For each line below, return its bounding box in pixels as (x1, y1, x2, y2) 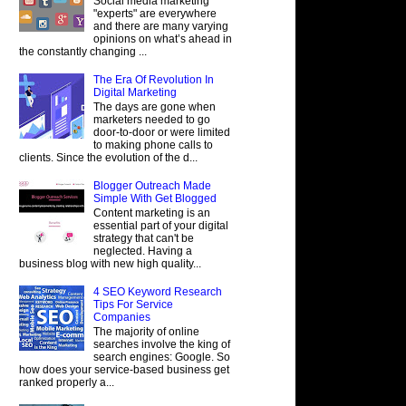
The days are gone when (92, 100, 216, 113)
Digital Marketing (92, 85, 177, 99)
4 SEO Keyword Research (92, 285, 222, 298)
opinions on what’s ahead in (92, 32, 232, 45)
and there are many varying (92, 19, 228, 33)
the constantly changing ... (19, 44, 147, 58)
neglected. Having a (92, 245, 192, 258)
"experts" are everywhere (92, 6, 217, 20)
